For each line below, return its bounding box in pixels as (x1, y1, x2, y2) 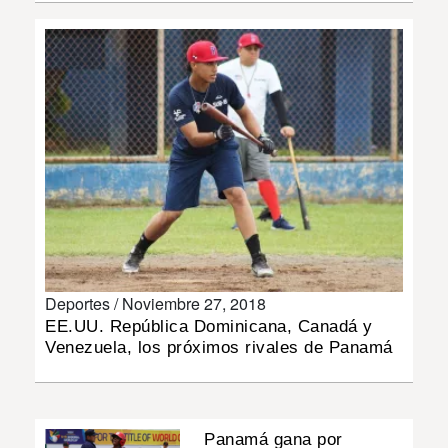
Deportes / (45, 291, 122, 315)
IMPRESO (15, 143, 79, 159)
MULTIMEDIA (15, 86, 102, 102)
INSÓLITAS (15, 29, 88, 45)
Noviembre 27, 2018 (122, 291, 266, 315)
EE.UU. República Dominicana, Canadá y (45, 316, 373, 336)
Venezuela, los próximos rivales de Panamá (45, 337, 393, 357)
